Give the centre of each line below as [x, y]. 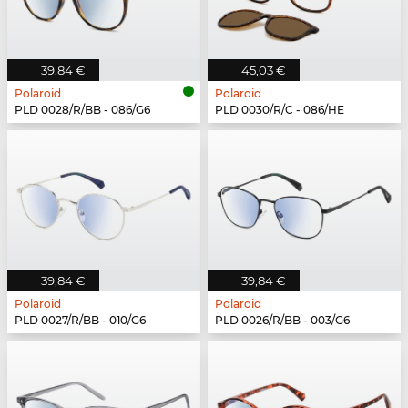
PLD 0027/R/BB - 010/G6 [80, 320]
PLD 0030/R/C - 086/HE [280, 109]
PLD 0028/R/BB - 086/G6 [82, 109]
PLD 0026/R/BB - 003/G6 [282, 320]
